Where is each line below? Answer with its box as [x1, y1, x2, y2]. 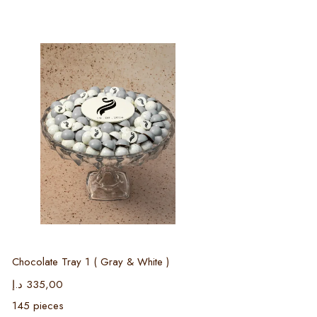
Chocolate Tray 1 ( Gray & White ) [11, 253, 169, 270]
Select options [74, 233, 156, 252]
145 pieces [11, 297, 64, 313]
